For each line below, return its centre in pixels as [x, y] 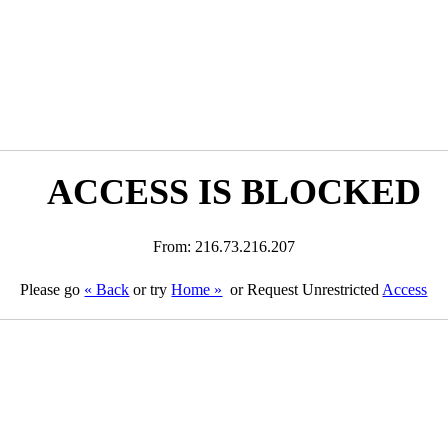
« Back [107, 289]
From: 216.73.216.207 [223, 246]
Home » [197, 289]
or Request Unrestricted [304, 289]
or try [150, 289]
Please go [52, 289]
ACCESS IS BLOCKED [233, 192]
